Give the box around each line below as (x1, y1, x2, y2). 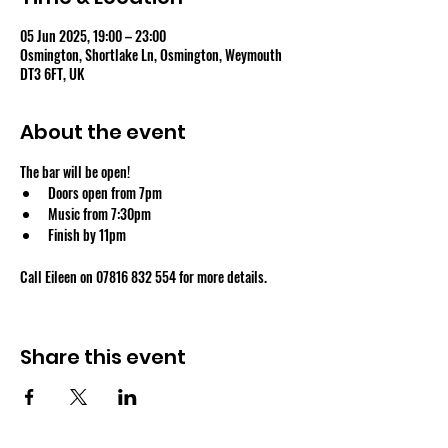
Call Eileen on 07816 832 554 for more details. (20, 266, 267, 287)
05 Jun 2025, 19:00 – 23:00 (20, 25, 166, 46)
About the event (20, 118, 186, 146)
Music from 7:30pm (48, 203, 151, 224)
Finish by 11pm (48, 224, 126, 245)
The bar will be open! (20, 161, 130, 182)
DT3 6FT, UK (20, 63, 84, 84)
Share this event (20, 343, 186, 371)
